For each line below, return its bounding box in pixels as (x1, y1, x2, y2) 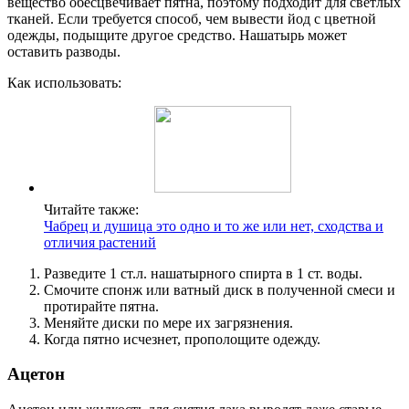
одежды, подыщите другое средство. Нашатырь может (7, 26, 347, 43)
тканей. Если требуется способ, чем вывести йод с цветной (7, 10, 376, 26)
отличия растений (44, 234, 156, 250)
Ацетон (7, 364, 65, 384)
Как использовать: (7, 74, 121, 90)
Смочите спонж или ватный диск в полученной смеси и (44, 281, 395, 298)
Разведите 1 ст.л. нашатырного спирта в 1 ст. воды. (44, 265, 362, 281)
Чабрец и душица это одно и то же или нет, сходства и (44, 217, 383, 234)
